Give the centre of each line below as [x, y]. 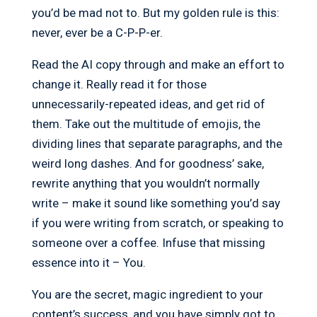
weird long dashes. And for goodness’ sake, [148, 164]
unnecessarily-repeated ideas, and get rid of [148, 104]
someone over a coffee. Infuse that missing [148, 243]
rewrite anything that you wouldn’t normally [145, 184]
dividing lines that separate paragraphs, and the [157, 144]
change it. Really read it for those [119, 85]
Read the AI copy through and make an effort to [158, 65]
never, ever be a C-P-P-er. [97, 33]
